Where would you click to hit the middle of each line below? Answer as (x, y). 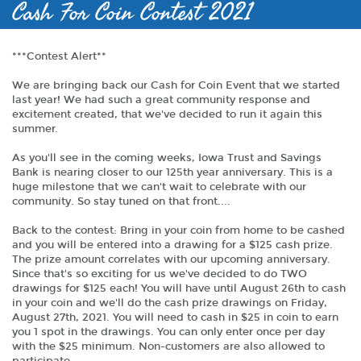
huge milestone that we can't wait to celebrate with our (159, 187)
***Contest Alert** (59, 56)
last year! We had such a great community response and (161, 100)
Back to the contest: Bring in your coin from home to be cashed (178, 230)
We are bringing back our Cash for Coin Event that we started (176, 85)
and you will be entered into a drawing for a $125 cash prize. (172, 245)
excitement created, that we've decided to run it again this (167, 114)
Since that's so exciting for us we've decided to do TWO (160, 274)
